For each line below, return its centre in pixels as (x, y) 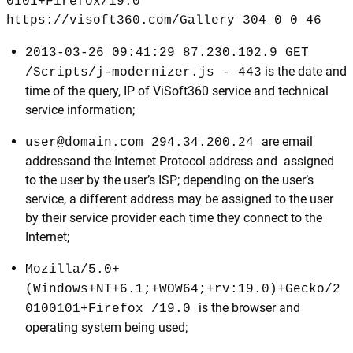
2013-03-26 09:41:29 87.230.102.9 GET (167, 53)
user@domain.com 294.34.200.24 (143, 143)
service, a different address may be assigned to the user (179, 199)
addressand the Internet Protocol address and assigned (180, 161)
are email (287, 141)
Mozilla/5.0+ (72, 269)
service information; (80, 110)
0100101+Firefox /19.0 (112, 309)
